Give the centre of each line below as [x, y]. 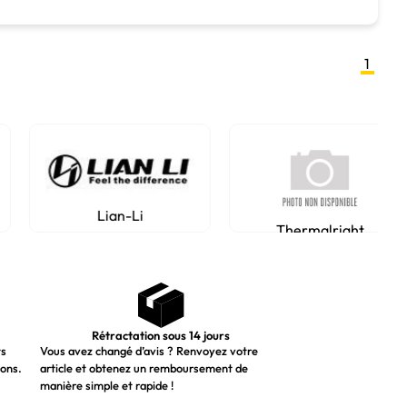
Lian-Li [114, 215]
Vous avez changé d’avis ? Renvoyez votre [149, 351]
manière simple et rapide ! [106, 385]
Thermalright [314, 230]
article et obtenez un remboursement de [144, 368]
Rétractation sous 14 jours [161, 335]
